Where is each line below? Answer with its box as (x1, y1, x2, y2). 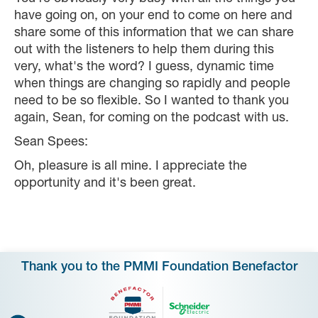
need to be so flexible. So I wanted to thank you (14, 95, 289, 109)
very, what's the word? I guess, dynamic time (14, 61, 274, 75)
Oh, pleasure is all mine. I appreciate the (14, 160, 247, 174)
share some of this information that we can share (14, 27, 294, 40)
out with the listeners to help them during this (14, 44, 274, 57)
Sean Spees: (14, 136, 88, 150)
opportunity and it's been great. (14, 177, 196, 191)
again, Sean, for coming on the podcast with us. (14, 112, 289, 126)
